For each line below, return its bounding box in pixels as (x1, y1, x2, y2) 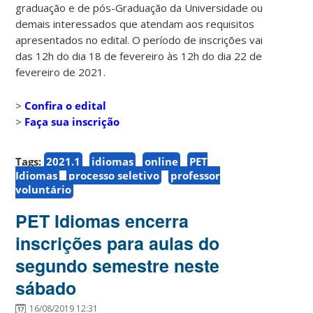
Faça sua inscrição (24, 114, 120, 129)
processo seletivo (68, 168, 160, 182)
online (145, 154, 179, 168)
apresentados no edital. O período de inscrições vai (15, 32, 263, 47)
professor (170, 168, 221, 182)
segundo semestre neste (15, 252, 220, 278)
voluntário (15, 182, 72, 196)
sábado (15, 275, 77, 300)
